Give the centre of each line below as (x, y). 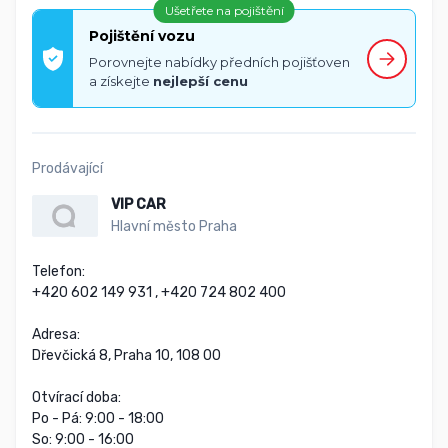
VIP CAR (138, 204)
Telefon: (58, 271)
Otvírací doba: (76, 397)
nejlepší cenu (200, 81)
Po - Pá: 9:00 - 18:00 (98, 418)
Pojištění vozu (142, 36)
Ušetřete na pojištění (224, 11)
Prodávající (67, 169)
